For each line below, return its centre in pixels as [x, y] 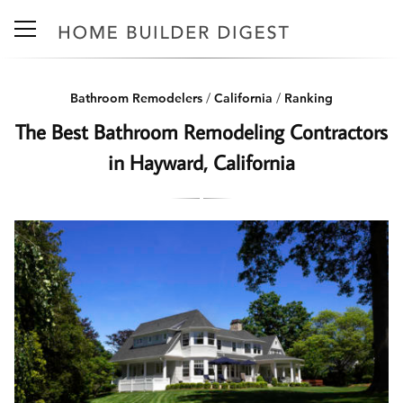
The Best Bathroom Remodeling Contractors [201, 131]
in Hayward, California [201, 162]
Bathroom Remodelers [136, 98]
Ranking [309, 98]
